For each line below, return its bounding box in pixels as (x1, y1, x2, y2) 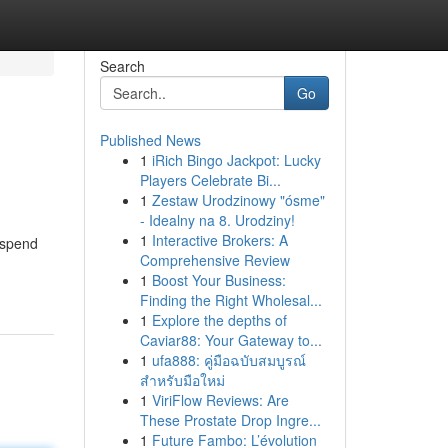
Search (99, 56, 145, 76)
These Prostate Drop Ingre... (139, 410, 321, 430)
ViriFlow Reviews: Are (151, 390, 289, 410)
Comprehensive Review (139, 250, 290, 270)
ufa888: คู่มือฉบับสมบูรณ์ (151, 350, 306, 370)
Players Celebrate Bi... (139, 170, 281, 190)
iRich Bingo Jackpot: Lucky (151, 150, 321, 170)
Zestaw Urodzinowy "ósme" (151, 190, 325, 210)
